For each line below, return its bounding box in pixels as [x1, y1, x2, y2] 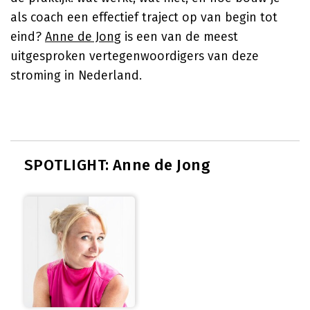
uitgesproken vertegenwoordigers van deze [10, 48, 259, 64]
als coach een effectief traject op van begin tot [10, 10, 277, 25]
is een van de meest [121, 29, 238, 44]
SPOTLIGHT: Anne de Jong [24, 156, 211, 174]
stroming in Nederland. [10, 68, 142, 83]
